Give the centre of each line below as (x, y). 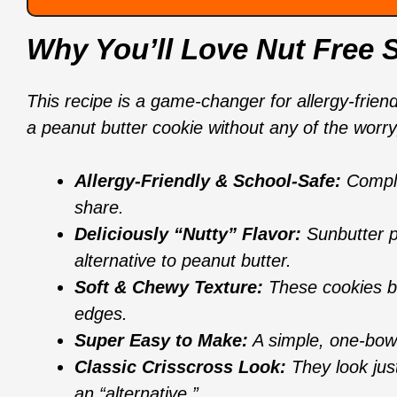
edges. (101, 313)
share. (99, 207)
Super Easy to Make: (161, 340)
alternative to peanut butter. (183, 260)
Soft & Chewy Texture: (169, 287)
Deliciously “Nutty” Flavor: (188, 234)
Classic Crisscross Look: (180, 366)
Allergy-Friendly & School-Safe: (208, 180)
